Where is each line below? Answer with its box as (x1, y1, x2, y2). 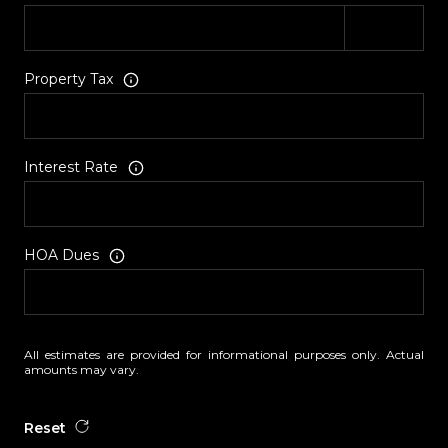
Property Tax (24, 70, 113, 89)
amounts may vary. (24, 361, 139, 377)
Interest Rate (24, 158, 118, 177)
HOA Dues (24, 246, 99, 265)
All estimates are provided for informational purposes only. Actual (24, 346, 424, 362)
